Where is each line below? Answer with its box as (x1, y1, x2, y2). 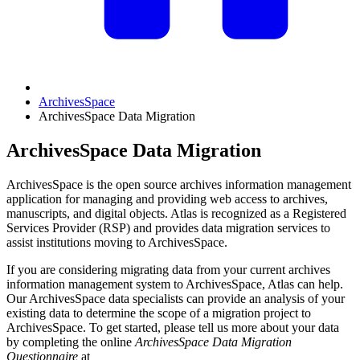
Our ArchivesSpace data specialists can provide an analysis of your (6, 291, 345, 305)
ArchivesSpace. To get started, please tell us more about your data (6, 320, 339, 334)
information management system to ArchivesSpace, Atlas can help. (6, 276, 343, 291)
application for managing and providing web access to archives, (6, 191, 328, 206)
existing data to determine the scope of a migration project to (6, 305, 311, 320)
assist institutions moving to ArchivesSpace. (6, 235, 227, 249)
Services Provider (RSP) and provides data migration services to (6, 220, 330, 235)
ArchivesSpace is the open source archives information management (6, 177, 351, 191)
